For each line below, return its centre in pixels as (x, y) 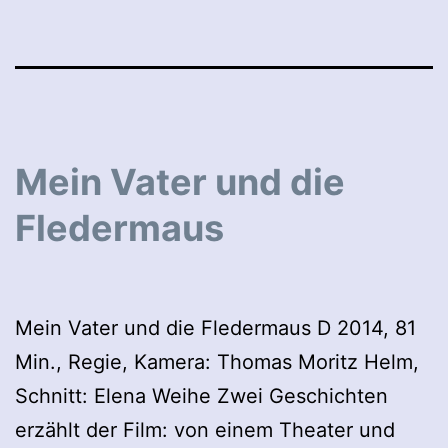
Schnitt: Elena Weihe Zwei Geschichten (201, 395)
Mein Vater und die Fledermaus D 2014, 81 (215, 327)
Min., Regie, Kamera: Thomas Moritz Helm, (217, 361)
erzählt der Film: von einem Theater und (205, 429)
